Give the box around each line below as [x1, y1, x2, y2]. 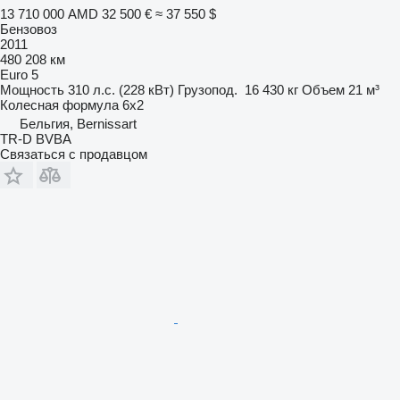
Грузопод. [178, 81, 237, 97]
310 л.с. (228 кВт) [68, 81, 174, 97]
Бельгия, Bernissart [20, 115, 137, 131]
